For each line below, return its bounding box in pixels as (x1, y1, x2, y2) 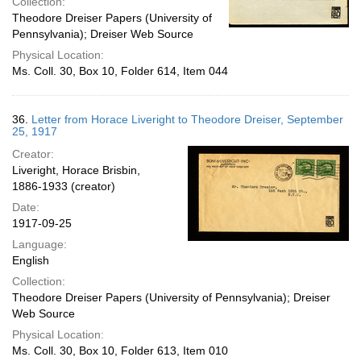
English (12, 254, 49, 267)
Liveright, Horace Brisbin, (12, 164, 140, 176)
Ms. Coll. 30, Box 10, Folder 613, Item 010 (12, 344, 228, 357)
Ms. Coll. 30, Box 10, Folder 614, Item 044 (12, 64, 228, 77)
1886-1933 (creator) (12, 180, 115, 193)
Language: (12, 238, 67, 251)
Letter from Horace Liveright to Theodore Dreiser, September (31, 113, 343, 126)
